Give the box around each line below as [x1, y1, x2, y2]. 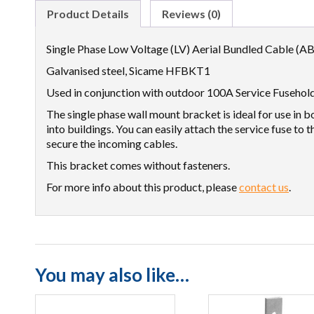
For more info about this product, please [46, 180, 239, 193]
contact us [239, 180, 289, 193]
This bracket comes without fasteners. [46, 158, 230, 172]
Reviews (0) [162, 7, 221, 20]
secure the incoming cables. [46, 137, 177, 150]
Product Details [47, 7, 129, 20]
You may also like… [35, 264, 189, 286]
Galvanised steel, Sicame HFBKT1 [46, 64, 210, 77]
